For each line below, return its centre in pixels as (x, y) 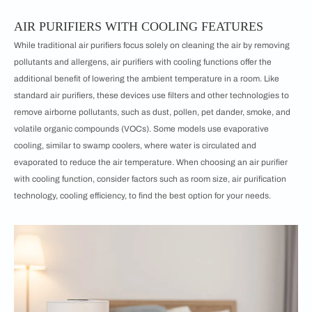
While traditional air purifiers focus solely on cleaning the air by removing (152, 45)
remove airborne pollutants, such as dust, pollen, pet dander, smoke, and (152, 112)
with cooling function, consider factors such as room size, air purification (150, 179)
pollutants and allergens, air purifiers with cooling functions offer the (143, 62)
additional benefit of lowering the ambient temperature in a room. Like (147, 79)
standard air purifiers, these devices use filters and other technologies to (151, 95)
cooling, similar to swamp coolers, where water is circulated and (135, 146)
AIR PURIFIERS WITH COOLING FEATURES (139, 26)
